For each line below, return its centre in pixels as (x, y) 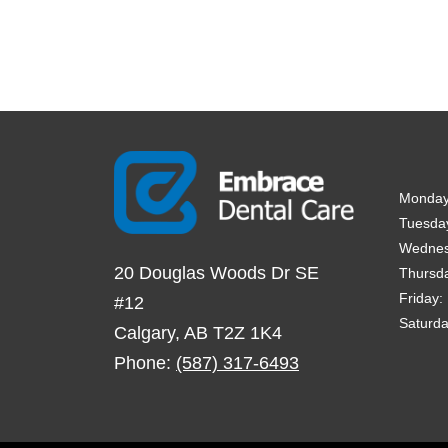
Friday (419, 297)
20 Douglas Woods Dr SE (216, 272)
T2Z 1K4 (247, 332)
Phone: (145, 362)
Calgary (144, 332)
